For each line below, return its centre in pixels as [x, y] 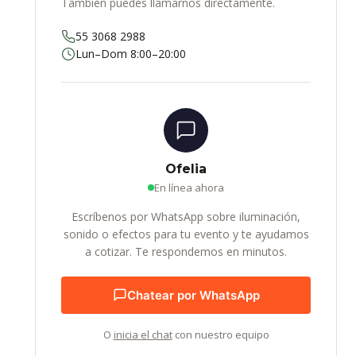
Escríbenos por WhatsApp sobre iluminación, [186, 217]
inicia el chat [143, 334]
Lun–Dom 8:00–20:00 [131, 54]
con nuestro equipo [221, 334]
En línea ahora [189, 188]
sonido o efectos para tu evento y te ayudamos [186, 234]
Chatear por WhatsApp [193, 295]
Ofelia [186, 169]
